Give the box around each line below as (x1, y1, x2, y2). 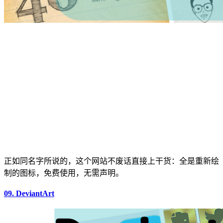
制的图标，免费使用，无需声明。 (4, 169, 123, 178)
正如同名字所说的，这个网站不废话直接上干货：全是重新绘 (4, 157, 219, 166)
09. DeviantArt (4, 189, 54, 198)
